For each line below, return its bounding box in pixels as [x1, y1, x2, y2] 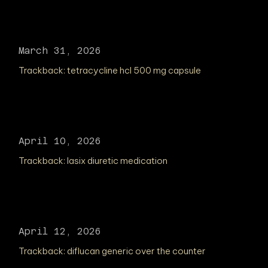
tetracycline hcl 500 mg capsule [67, 65, 202, 76]
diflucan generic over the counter [67, 245, 206, 257]
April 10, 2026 [19, 136, 102, 146]
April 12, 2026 [19, 226, 102, 236]
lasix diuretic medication [67, 155, 168, 166]
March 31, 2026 [19, 45, 102, 56]
